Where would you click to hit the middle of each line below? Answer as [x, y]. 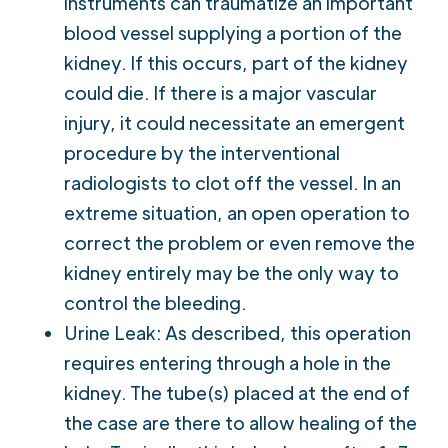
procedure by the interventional [202, 152]
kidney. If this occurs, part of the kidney [236, 62]
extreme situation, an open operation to [237, 212]
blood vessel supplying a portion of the [233, 32]
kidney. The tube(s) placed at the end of [237, 392]
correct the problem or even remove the [239, 242]
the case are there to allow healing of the [240, 422]
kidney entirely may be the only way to [231, 272]
